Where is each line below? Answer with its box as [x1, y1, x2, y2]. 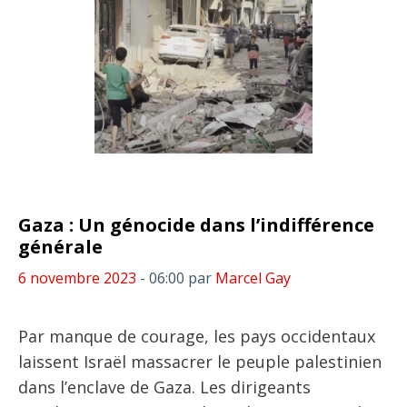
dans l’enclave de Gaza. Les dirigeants [18, 376, 311, 398]
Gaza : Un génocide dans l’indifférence [18, 213, 374, 237]
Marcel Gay [215, 268, 291, 288]
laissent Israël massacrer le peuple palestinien [18, 351, 382, 372]
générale [18, 234, 103, 259]
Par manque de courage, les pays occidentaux [18, 325, 375, 347]
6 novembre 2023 [18, 268, 136, 288]
